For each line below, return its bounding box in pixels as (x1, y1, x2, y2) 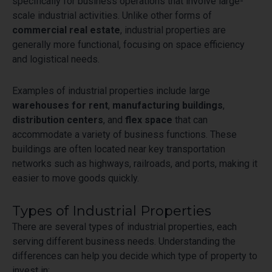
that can (172, 114, 208, 126)
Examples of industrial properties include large (12, 84, 210, 97)
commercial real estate (12, 24, 120, 36)
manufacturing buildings (112, 99, 223, 111)
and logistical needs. (12, 53, 100, 65)
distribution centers (12, 114, 103, 126)
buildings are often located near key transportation (12, 143, 225, 155)
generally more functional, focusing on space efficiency (12, 38, 245, 50)
